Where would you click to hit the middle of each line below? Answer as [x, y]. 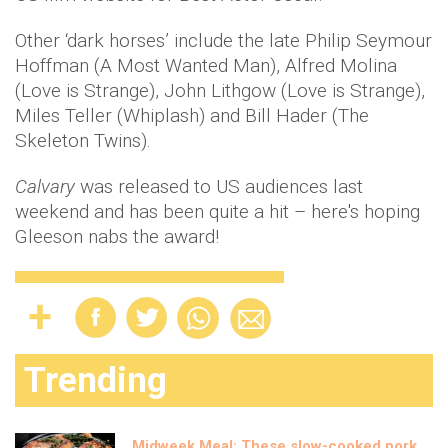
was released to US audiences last [221, 186]
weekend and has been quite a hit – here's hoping [217, 211]
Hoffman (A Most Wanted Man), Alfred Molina [206, 65]
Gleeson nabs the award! [117, 236]
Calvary [47, 186]
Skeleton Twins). [83, 140]
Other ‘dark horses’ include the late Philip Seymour [223, 40]
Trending [95, 380]
